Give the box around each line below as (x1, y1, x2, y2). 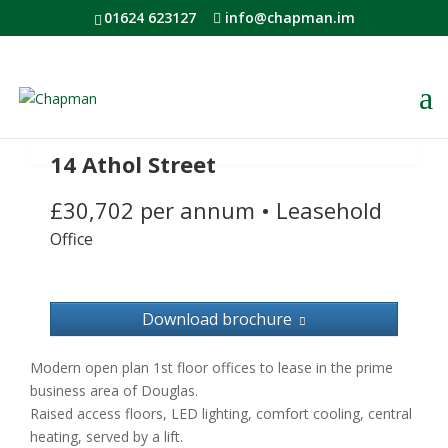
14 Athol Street (50, 149, 216, 179)
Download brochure (142, 308, 292, 330)
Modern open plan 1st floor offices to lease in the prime (30, 358, 393, 377)
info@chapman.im (224, 7, 355, 27)
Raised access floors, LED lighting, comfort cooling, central (30, 404, 412, 423)
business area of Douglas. (30, 381, 198, 400)
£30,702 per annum (50, 195, 255, 225)
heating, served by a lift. (30, 427, 183, 446)
